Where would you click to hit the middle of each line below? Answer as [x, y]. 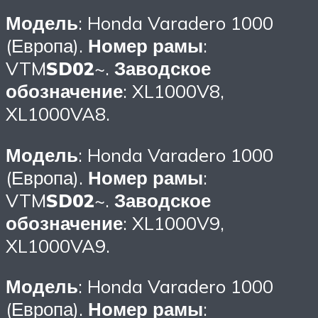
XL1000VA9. [58, 245]
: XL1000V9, [174, 223]
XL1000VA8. [58, 114]
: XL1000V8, [174, 91]
